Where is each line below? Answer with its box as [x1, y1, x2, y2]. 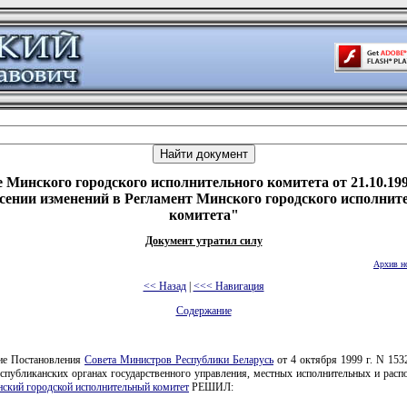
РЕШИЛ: [189, 381, 233, 393]
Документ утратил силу [144, 234, 263, 247]
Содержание [175, 304, 232, 317]
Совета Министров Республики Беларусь [84, 353, 273, 366]
